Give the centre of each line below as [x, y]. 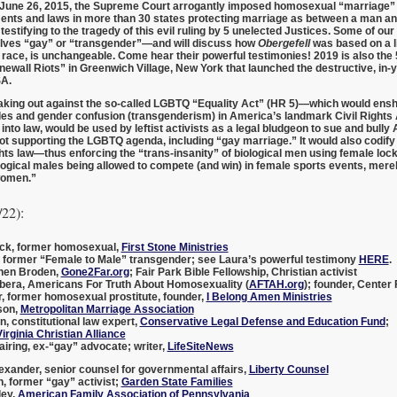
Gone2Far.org [95, 272]
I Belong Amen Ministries [269, 296]
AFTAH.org [276, 284]
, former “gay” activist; [62, 381]
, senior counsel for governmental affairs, [144, 369]
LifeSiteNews [200, 346]
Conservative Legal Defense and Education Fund [262, 321]
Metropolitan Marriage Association [107, 309]
